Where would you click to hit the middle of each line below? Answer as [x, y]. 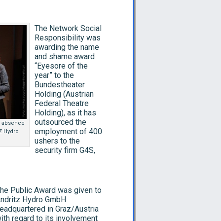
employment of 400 [68, 131]
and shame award [65, 56]
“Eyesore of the [61, 66]
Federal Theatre [62, 103]
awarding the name [67, 47]
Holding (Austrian [64, 94]
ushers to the [57, 141]
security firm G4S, [65, 150]
